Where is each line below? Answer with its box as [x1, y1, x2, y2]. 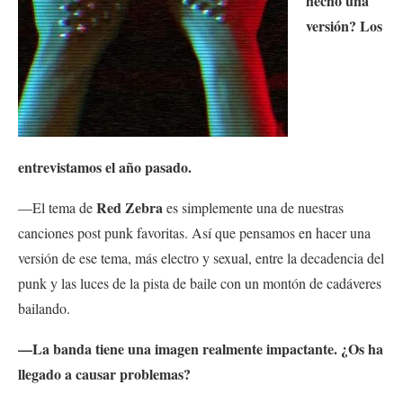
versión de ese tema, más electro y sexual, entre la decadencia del [18, 248, 384, 268]
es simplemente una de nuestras [163, 198, 344, 218]
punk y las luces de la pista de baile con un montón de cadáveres [18, 273, 381, 293]
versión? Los [306, 15, 382, 37]
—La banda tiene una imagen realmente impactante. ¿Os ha [18, 338, 383, 360]
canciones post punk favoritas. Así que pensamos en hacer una [18, 223, 371, 243]
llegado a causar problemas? [18, 363, 191, 385]
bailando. [18, 299, 70, 318]
